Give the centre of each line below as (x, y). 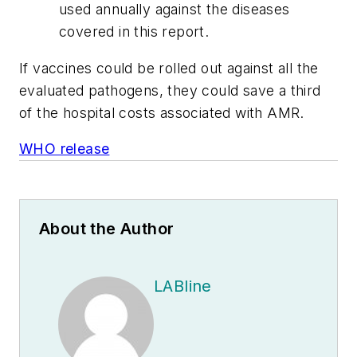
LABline (183, 286)
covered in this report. (134, 32)
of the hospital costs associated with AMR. (162, 112)
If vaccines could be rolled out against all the (169, 68)
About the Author (107, 229)
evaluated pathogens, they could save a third (170, 90)
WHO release (65, 149)
